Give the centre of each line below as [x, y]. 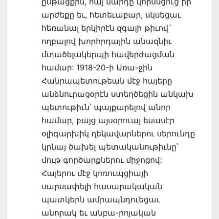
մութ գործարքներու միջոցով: [102, 160]
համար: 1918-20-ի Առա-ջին [97, 67]
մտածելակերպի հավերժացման [108, 54]
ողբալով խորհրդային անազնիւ [107, 41]
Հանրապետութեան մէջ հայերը [107, 80]
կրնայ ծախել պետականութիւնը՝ [110, 146]
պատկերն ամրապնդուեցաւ [101, 199]
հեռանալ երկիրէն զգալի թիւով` [107, 28]
